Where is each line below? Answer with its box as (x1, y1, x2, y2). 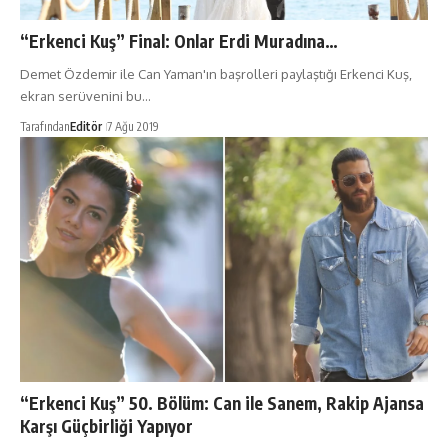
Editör (70, 118, 102, 134)
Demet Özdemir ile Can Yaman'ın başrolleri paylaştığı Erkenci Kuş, (20, 65, 412, 82)
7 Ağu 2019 (107, 118, 159, 134)
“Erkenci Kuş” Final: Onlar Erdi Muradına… (20, 29, 338, 52)
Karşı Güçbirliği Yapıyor (20, 414, 193, 437)
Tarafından (20, 118, 70, 134)
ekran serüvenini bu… (20, 87, 151, 104)
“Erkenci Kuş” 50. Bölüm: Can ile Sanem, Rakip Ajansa (20, 391, 424, 414)
